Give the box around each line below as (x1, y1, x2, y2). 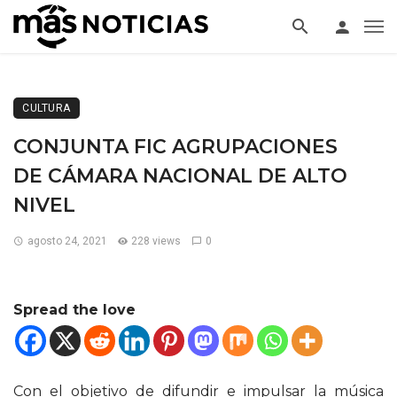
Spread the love (13, 301, 136, 318)
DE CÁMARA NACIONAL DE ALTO (13, 164, 347, 188)
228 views (131, 235, 182, 247)
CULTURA (22, 102, 71, 114)
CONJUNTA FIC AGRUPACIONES (13, 135, 338, 159)
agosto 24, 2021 (27, 235, 107, 247)
